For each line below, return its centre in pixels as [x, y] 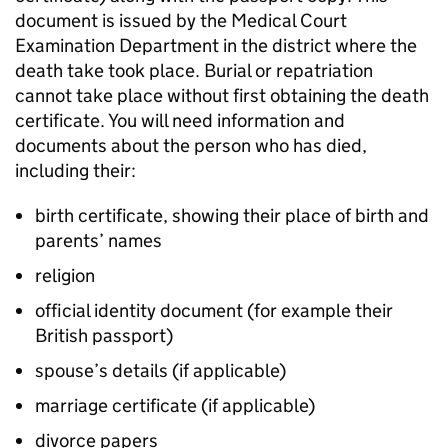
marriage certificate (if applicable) [175, 405]
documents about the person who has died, [191, 145]
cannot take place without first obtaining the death [222, 95]
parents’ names [98, 240]
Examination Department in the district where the [216, 45]
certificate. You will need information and [180, 120]
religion [65, 275]
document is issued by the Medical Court [181, 20]
